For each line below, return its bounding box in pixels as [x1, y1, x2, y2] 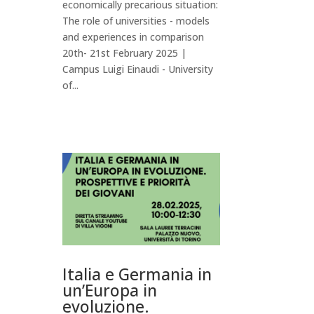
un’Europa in [62, 279, 158, 302]
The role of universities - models [62, 14, 210, 28]
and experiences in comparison [62, 30, 205, 44]
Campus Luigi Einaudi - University [62, 62, 214, 76]
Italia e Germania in [62, 263, 212, 286]
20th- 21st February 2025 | [62, 46, 187, 60]
